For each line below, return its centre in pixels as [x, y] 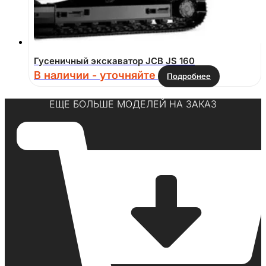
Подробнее [189, 76]
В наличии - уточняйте [95, 75]
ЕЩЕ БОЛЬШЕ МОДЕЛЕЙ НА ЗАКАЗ [133, 104]
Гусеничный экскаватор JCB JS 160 [114, 61]
